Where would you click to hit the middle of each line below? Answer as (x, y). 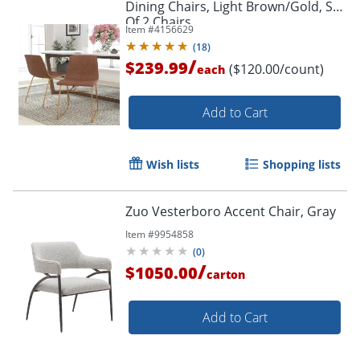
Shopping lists (302, 165)
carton (226, 275)
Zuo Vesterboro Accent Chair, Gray (231, 212)
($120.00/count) (276, 70)
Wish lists (173, 165)
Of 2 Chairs (158, 22)
